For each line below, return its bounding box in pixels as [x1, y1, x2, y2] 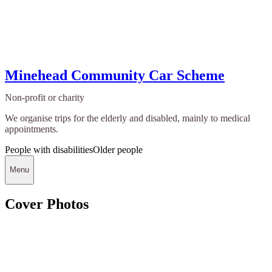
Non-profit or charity [5, 92, 84, 103]
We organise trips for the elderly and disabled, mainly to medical [5, 112, 250, 123]
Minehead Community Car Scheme [5, 67, 225, 83]
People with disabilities [5, 144, 93, 155]
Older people [93, 144, 143, 155]
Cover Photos [5, 196, 89, 212]
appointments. [5, 123, 58, 134]
